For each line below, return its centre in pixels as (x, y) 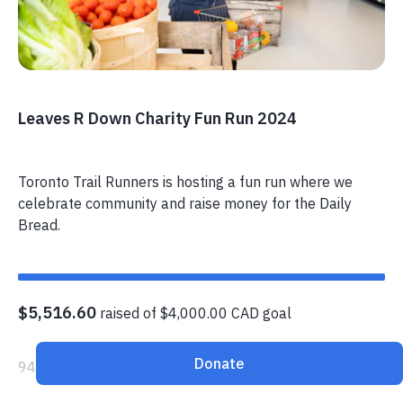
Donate (219, 363)
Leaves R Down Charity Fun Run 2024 (157, 118)
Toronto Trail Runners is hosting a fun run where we (185, 181)
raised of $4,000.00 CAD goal (194, 313)
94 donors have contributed (108, 367)
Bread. (39, 224)
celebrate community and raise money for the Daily (185, 203)
